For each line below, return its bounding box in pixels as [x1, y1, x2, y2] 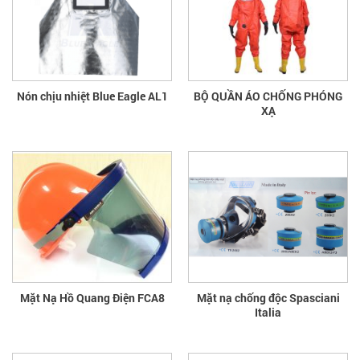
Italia [255, 305, 281, 321]
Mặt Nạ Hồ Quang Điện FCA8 [19, 290, 165, 306]
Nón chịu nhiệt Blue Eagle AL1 [16, 88, 168, 104]
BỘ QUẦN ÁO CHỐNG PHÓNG [194, 88, 342, 104]
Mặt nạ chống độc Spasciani [196, 290, 340, 306]
